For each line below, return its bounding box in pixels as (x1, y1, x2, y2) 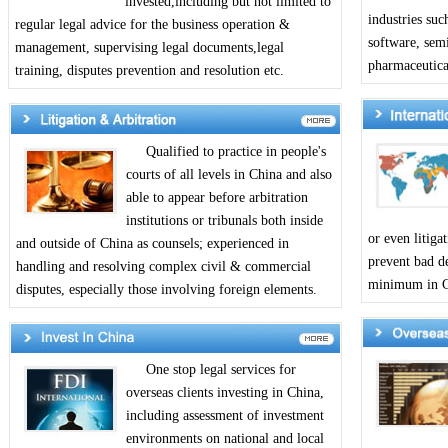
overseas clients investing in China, (125, 385, 324, 400)
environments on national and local (125, 431, 324, 446)
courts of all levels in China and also (125, 167, 332, 182)
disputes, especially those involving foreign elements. (15, 282, 317, 297)
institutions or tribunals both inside (125, 213, 323, 228)
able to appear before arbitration (125, 190, 308, 205)
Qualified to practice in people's (125, 144, 326, 159)
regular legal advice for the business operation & (15, 17, 290, 32)
